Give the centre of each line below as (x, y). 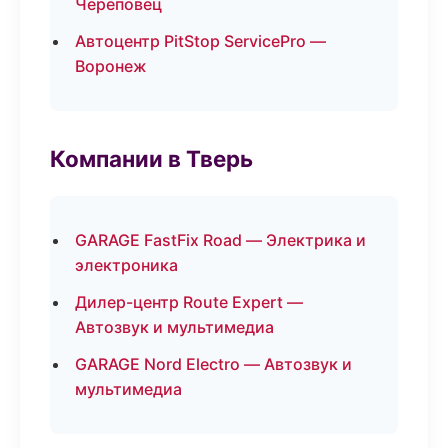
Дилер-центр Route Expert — (189, 302)
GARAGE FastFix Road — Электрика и (220, 240)
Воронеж (111, 66)
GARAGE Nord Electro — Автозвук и (213, 364)
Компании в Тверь (151, 158)
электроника (126, 265)
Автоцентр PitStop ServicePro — (200, 41)
